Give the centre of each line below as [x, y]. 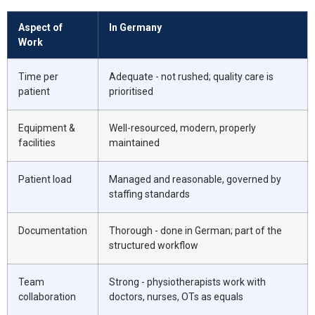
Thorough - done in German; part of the [195, 230]
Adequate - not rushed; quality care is [191, 76]
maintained [134, 142]
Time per [38, 76]
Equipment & [47, 128]
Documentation [53, 230]
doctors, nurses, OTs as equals [176, 296]
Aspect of [40, 27]
